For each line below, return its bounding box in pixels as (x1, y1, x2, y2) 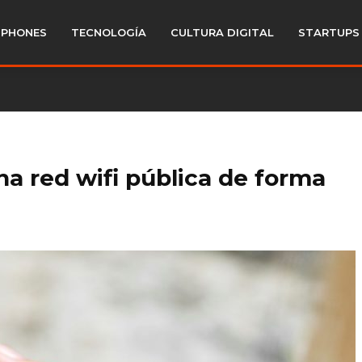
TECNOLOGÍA (71, 26, 146, 39)
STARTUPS (298, 26, 360, 39)
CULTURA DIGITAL (170, 26, 274, 39)
